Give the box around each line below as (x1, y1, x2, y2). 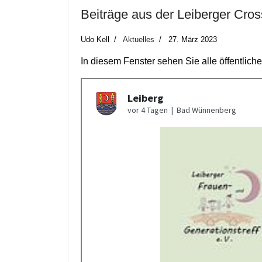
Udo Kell (81, 35, 109, 44)
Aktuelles (123, 35, 154, 44)
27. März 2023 (168, 35, 217, 44)
